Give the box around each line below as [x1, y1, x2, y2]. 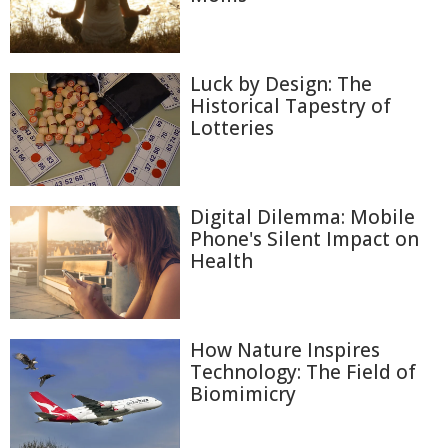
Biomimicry [190, 381, 296, 408]
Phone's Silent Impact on [190, 226, 419, 253]
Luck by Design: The [190, 70, 372, 97]
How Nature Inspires [190, 337, 380, 364]
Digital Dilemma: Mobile [190, 204, 415, 231]
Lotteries [190, 114, 274, 141]
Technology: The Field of [190, 359, 416, 386]
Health [190, 248, 253, 275]
